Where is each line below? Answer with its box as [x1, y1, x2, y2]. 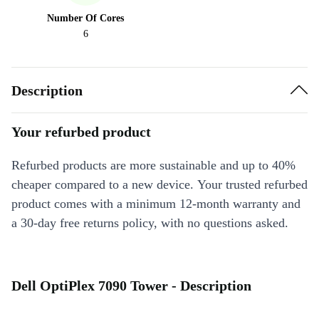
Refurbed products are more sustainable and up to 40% [11, 158, 296, 173]
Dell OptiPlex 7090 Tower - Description [11, 278, 251, 294]
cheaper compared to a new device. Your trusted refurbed [11, 177, 308, 192]
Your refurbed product [11, 124, 151, 140]
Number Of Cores [47, 13, 124, 24]
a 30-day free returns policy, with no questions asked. [11, 216, 288, 231]
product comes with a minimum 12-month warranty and [11, 197, 300, 211]
